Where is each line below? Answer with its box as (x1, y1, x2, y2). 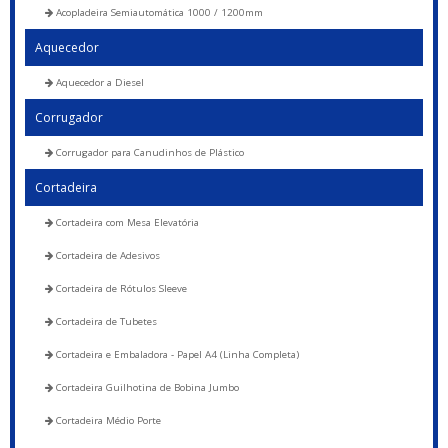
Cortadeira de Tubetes (53, 314, 157, 328)
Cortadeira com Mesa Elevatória (53, 215, 199, 229)
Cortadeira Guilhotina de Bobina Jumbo (53, 380, 239, 394)
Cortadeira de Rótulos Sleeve (53, 281, 187, 295)
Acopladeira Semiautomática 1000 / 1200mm (53, 5, 263, 19)
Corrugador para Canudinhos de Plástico (53, 145, 244, 159)
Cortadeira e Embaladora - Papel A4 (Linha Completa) (53, 347, 299, 361)
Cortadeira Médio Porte (53, 413, 161, 427)
